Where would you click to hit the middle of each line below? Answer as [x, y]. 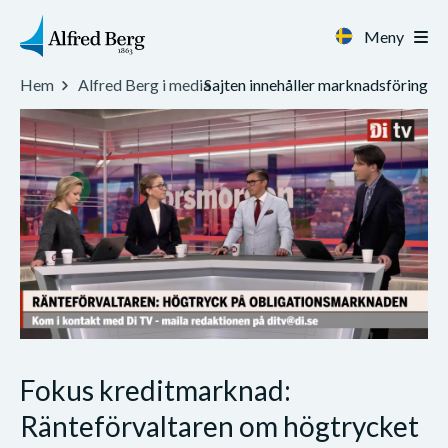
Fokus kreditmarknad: [155, 389]
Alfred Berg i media [144, 84]
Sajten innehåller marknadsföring [316, 84]
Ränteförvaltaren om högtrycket [219, 425]
